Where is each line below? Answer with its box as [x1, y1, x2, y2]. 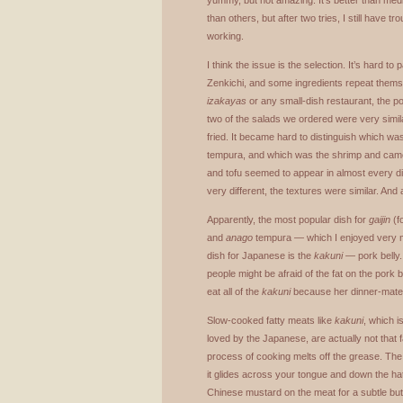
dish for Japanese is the [207, 250, 314, 261]
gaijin [369, 214, 390, 225]
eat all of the [207, 286, 262, 297]
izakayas [207, 95, 246, 106]
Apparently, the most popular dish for [207, 214, 369, 225]
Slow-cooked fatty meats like [207, 315, 335, 326]
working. [207, 31, 244, 41]
